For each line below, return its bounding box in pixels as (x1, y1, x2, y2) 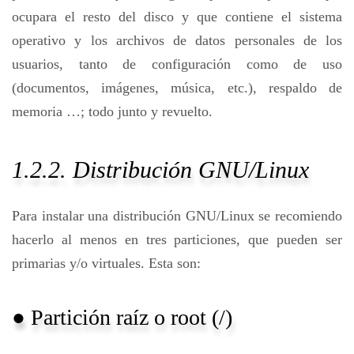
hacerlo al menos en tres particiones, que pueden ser (12, 232, 342, 248)
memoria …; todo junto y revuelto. (12, 104, 213, 120)
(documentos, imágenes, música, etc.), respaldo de (12, 80, 342, 96)
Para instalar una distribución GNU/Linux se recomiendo (12, 208, 342, 224)
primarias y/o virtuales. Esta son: (12, 255, 201, 272)
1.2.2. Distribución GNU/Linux (12, 156, 309, 183)
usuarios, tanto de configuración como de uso (12, 56, 342, 73)
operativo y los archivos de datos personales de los (12, 32, 342, 49)
